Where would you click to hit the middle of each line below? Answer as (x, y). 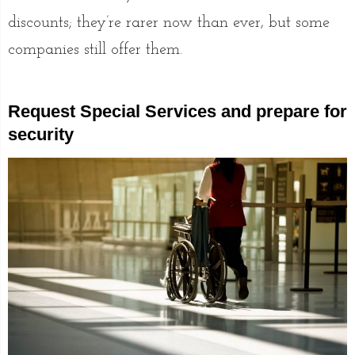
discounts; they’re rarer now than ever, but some (169, 23)
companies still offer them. (95, 50)
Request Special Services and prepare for (177, 112)
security (41, 135)
